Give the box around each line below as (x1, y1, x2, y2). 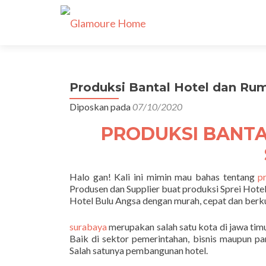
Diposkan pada (69, 101, 132, 112)
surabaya (69, 221, 107, 232)
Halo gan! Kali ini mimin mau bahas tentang (69, 171, 258, 182)
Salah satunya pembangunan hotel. (69, 245, 208, 256)
